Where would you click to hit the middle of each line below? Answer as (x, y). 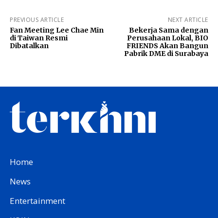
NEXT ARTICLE (188, 19)
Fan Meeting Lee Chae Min (57, 30)
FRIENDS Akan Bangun (167, 45)
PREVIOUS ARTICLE (37, 19)
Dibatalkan (29, 45)
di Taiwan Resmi (39, 38)
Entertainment (37, 200)
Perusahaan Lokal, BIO (167, 38)
